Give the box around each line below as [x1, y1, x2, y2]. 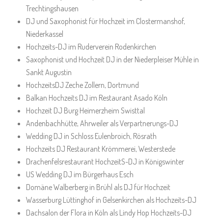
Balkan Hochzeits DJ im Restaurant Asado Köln [26, 93, 167, 103]
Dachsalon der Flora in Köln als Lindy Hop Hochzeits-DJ [26, 208, 192, 218]
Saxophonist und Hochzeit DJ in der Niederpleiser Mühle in [26, 55, 199, 64]
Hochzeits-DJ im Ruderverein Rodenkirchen [26, 42, 156, 52]
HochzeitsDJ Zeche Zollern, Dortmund [26, 80, 139, 90]
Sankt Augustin [26, 67, 72, 77]
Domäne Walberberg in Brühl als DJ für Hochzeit [26, 182, 170, 192]
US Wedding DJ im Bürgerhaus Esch [26, 169, 134, 179]
